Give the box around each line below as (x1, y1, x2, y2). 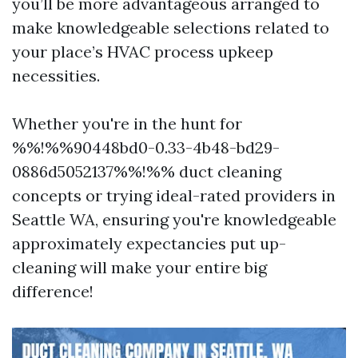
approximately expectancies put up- (12, 233, 286, 254)
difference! (12, 281, 93, 302)
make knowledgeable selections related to (12, 18, 329, 38)
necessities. (12, 66, 100, 86)
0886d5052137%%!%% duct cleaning (12, 161, 281, 182)
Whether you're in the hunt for (12, 113, 242, 134)
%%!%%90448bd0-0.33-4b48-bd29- (12, 137, 280, 158)
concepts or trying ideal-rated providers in (12, 185, 336, 206)
